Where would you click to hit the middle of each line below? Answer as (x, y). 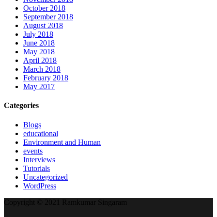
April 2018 (40, 61)
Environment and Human (62, 142)
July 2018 (38, 34)
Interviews (39, 159)
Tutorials (37, 168)
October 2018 (44, 8)
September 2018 (48, 17)
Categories (21, 106)
